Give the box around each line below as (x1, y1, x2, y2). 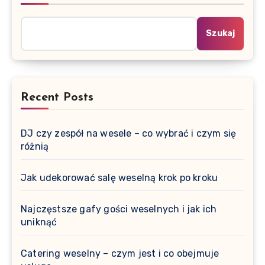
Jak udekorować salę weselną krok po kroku (21, 172, 218, 183)
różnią (21, 140, 49, 152)
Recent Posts (21, 91, 93, 104)
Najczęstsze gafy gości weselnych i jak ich (21, 203, 217, 215)
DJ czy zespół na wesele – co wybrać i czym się (21, 127, 237, 139)
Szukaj (206, 28, 235, 38)
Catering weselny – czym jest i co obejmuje (21, 247, 219, 259)
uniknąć (21, 216, 57, 228)
